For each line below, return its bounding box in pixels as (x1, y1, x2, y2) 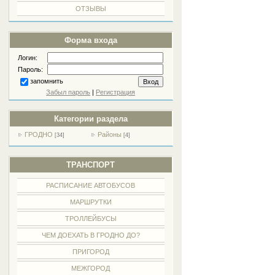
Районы (98, 131, 122, 138)
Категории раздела (53, 114, 128, 123)
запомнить (30, 77, 64, 85)
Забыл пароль (46, 88, 91, 96)
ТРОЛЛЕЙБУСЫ (64, 215, 117, 222)
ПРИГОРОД (72, 248, 109, 255)
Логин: (18, 54, 38, 61)
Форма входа (64, 36, 117, 45)
